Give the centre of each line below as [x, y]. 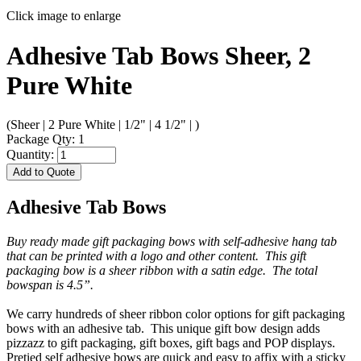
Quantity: [32, 155]
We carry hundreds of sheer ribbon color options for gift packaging [176, 313]
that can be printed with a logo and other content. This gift [156, 255]
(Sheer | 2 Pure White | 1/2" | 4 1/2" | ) [103, 125]
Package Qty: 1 [46, 139]
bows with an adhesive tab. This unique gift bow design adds [163, 328]
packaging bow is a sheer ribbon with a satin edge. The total [162, 270]
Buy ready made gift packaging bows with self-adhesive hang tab [172, 241]
